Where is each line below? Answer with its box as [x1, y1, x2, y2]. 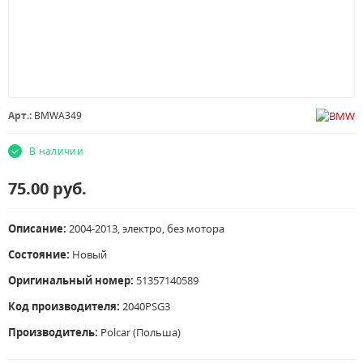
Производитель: [8, 325, 100, 340]
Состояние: [8, 247, 70, 262]
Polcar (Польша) [100, 325, 181, 340]
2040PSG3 [122, 299, 170, 314]
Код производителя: [8, 299, 122, 314]
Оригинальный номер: [8, 273, 134, 288]
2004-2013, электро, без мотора [69, 221, 224, 236]
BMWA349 [34, 109, 82, 122]
